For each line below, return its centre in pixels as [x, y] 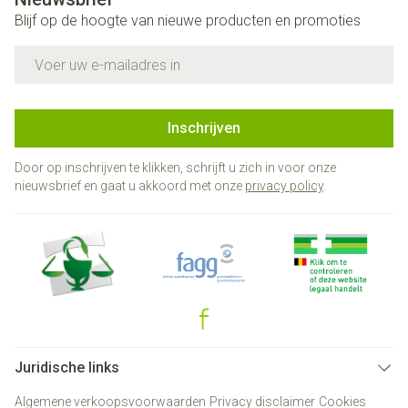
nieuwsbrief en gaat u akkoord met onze [130, 186]
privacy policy [284, 186]
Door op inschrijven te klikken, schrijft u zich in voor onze [175, 168]
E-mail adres [56, 53]
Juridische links [67, 367]
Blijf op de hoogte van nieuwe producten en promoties [188, 20]
